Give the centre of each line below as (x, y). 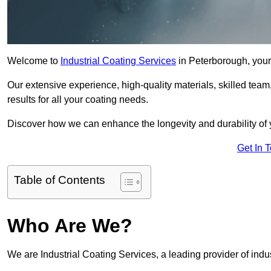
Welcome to (34, 61)
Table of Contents (60, 180)
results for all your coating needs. (78, 100)
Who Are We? (70, 226)
